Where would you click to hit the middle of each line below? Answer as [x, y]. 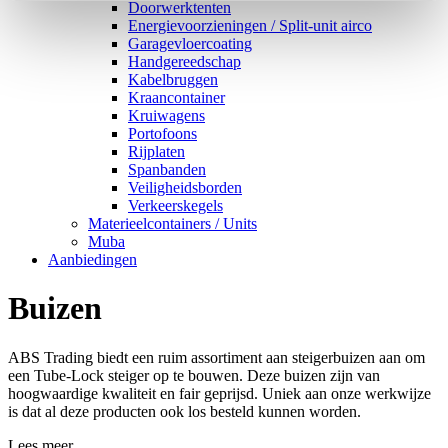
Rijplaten [156, 151]
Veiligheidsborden [185, 187]
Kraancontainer [176, 97]
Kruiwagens [166, 115]
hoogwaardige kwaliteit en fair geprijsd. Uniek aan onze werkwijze [219, 393]
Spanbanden [167, 169]
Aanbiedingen [92, 259]
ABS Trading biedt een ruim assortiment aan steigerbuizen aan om [216, 357]
